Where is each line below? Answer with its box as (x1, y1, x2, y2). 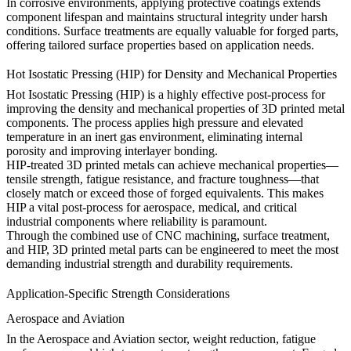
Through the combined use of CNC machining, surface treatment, (6, 229, 330, 243)
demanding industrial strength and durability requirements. (6, 257, 293, 271)
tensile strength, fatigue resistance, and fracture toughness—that (6, 172, 319, 186)
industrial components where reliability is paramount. (6, 215, 267, 229)
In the (6, 331, 37, 346)
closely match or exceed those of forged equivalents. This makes (6, 186, 324, 201)
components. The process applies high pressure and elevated (6, 116, 303, 130)
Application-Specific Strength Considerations (6, 286, 230, 300)
